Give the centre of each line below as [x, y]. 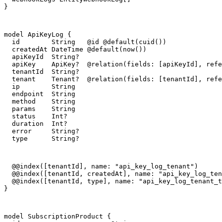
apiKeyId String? [42, 57]
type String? [42, 139]
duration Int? [36, 124]
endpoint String [40, 94]
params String [40, 109]
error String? [42, 131]
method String [40, 102]
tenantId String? [42, 72]
